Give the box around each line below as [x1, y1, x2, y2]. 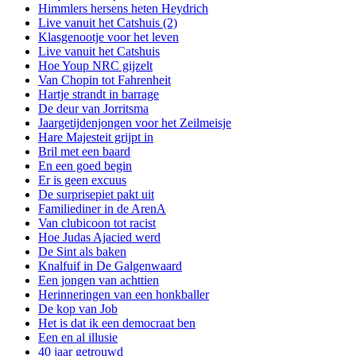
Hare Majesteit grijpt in [38, 130, 153, 144]
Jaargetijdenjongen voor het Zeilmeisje [38, 115, 231, 130]
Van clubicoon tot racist [38, 215, 156, 230]
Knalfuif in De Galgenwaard [38, 258, 182, 273]
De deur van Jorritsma [38, 101, 149, 115]
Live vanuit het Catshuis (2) [38, 15, 177, 29]
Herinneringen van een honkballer [38, 287, 209, 301]
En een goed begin [38, 158, 132, 172]
